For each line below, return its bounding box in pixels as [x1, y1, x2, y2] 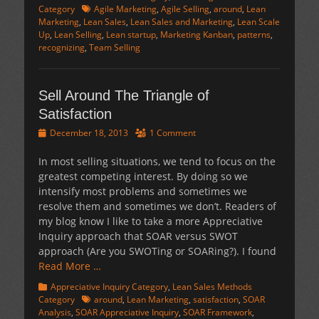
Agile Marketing [94, 3, 157, 16]
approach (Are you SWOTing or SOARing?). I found [38, 244, 276, 258]
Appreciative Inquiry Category [51, 281, 168, 293]
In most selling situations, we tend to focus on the [38, 155, 276, 169]
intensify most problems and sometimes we [38, 184, 247, 199]
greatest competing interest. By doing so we [38, 169, 248, 184]
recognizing [38, 41, 85, 54]
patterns [237, 28, 271, 41]
